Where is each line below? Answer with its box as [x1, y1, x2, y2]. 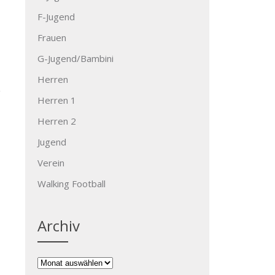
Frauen [37, 31, 66, 44]
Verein [37, 157, 64, 169]
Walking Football [37, 177, 106, 190]
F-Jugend [37, 10, 75, 23]
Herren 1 [37, 94, 76, 106]
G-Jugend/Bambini [37, 52, 114, 64]
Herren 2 [37, 115, 76, 127]
